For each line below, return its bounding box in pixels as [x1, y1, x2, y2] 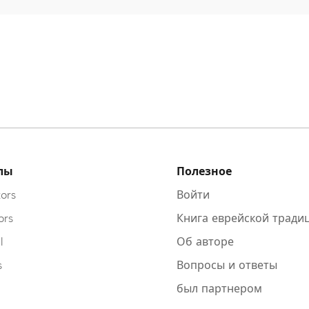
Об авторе [177, 236, 234, 248]
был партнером [177, 283, 262, 295]
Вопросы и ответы [177, 259, 277, 272]
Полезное [177, 166, 232, 178]
